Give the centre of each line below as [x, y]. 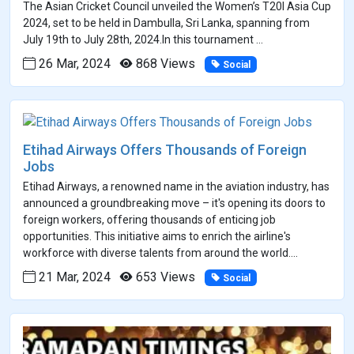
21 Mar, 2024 [73, 277]
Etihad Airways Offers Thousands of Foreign [165, 149]
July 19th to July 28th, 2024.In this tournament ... [143, 39]
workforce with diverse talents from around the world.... [160, 252]
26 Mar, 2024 [73, 63]
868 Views [164, 63]
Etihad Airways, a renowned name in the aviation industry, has [176, 186]
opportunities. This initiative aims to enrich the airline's [157, 236]
